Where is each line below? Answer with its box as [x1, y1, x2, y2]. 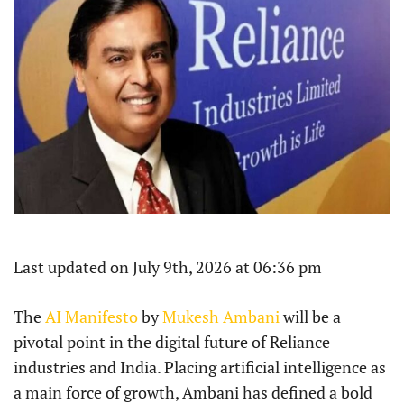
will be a [280, 306, 341, 328]
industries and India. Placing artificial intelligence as [14, 356, 386, 379]
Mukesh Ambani [162, 306, 280, 328]
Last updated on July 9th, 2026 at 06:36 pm [14, 256, 322, 279]
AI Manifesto [45, 306, 138, 328]
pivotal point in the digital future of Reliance [14, 331, 330, 353]
